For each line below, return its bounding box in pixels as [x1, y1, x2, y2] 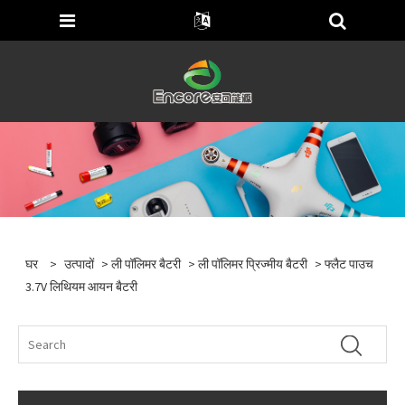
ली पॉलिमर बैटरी [111, 256, 182, 272]
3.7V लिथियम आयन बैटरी [25, 278, 138, 295]
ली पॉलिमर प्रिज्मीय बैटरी [198, 256, 308, 272]
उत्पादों [64, 256, 95, 272]
